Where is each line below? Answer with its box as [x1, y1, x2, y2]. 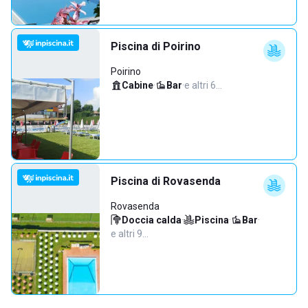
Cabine [122, 80, 153, 91]
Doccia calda [122, 214, 181, 225]
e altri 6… [184, 80, 222, 91]
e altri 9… [111, 228, 148, 239]
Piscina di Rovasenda [111, 175, 221, 188]
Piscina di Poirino [111, 40, 201, 53]
